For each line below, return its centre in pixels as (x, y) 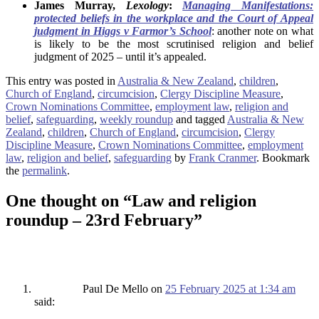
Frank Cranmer (223, 158)
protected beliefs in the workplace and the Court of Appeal (174, 19)
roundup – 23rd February (100, 220)
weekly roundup (136, 120)
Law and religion (194, 201)
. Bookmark (283, 158)
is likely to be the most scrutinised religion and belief (174, 44)
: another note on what (262, 31)
